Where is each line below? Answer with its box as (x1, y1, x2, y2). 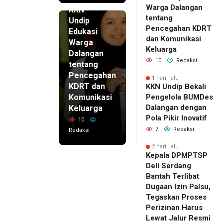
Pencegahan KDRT (146, 24, 212, 33)
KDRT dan (69, 82, 105, 92)
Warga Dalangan (146, 3, 203, 12)
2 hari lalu (152, 143, 179, 150)
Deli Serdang (146, 161, 191, 171)
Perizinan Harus (146, 203, 203, 213)
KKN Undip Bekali (146, 82, 206, 92)
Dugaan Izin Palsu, (146, 182, 211, 192)
